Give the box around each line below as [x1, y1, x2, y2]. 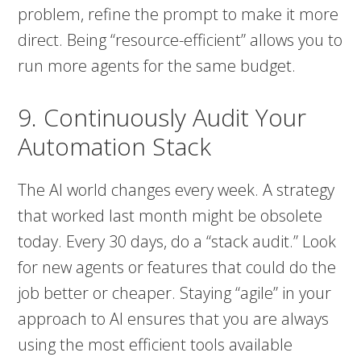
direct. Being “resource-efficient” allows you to [18, 29, 343, 52]
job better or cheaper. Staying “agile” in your [18, 282, 332, 305]
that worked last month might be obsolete [18, 205, 323, 227]
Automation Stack [18, 130, 212, 164]
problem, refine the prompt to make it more [18, 3, 339, 26]
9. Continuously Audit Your [18, 101, 307, 135]
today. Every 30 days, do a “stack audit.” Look [18, 230, 337, 253]
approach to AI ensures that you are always [18, 308, 330, 330]
